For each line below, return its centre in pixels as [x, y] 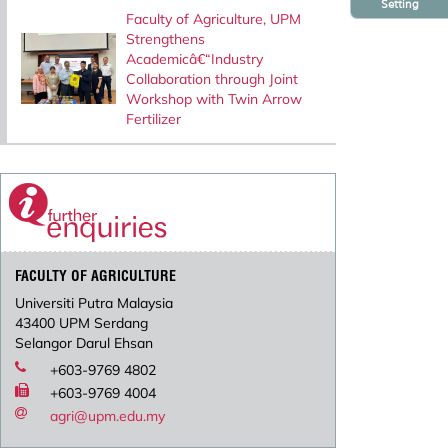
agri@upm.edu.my [108, 416]
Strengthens [165, 38]
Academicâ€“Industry [194, 58]
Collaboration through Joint [211, 78]
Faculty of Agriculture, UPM [213, 18]
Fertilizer [153, 118]
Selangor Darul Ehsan [84, 343]
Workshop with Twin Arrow [213, 98]
